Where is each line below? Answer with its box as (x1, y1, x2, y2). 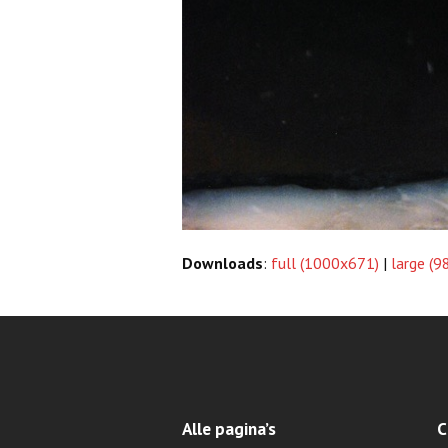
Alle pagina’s (182, 416, 276, 440)
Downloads (182, 252, 263, 273)
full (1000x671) (271, 252, 379, 273)
